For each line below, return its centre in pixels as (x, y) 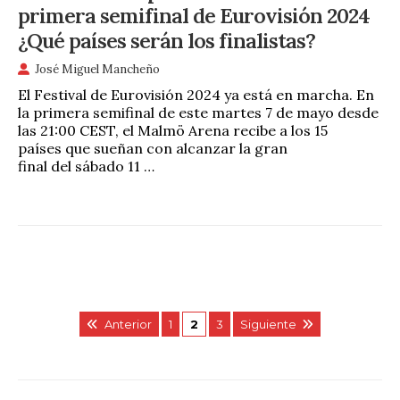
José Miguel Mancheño (97, 69)
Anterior (128, 324)
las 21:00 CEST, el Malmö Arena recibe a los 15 (173, 130)
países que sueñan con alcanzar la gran (153, 148)
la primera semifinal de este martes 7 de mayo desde (198, 112)
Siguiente (268, 324)
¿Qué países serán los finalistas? (167, 40)
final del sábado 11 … (86, 166)
